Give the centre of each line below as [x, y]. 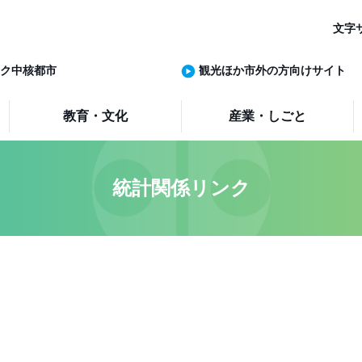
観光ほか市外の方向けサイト [272, 70]
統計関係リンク [181, 188]
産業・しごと [268, 116]
